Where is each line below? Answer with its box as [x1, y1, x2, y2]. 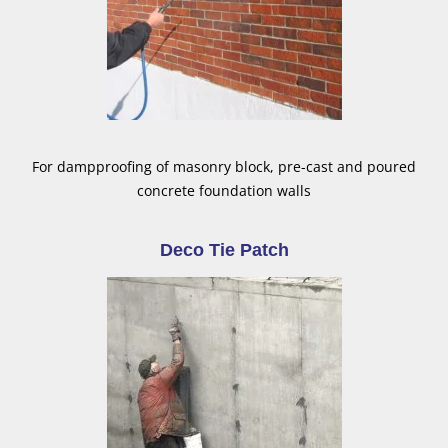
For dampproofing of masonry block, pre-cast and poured [32, 157, 416, 177]
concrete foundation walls [137, 181, 311, 201]
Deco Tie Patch [159, 240, 289, 261]
